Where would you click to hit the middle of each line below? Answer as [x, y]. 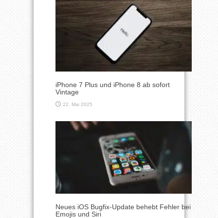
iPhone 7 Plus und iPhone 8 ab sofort [113, 84]
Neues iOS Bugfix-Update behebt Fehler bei [123, 207]
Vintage [67, 92]
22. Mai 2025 [78, 104]
